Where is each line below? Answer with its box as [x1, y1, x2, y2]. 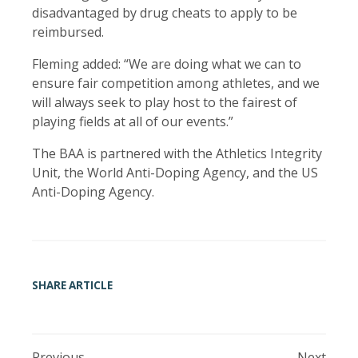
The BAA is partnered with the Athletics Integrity [32, 145, 322, 163]
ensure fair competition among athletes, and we [32, 74, 320, 93]
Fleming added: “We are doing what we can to [32, 55, 301, 74]
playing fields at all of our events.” [32, 113, 237, 131]
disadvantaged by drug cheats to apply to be [32, 4, 297, 22]
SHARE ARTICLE [32, 277, 113, 292]
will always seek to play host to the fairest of [32, 93, 297, 112]
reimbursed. [32, 23, 107, 42]
